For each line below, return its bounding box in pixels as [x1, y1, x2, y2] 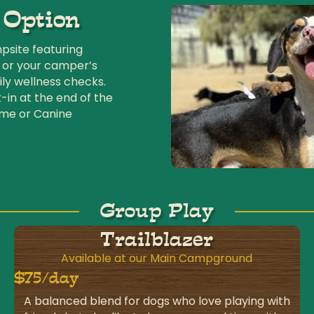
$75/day [13, 268, 79, 288]
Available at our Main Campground [61, 250, 253, 267]
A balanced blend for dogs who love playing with [23, 293, 290, 310]
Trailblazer [100, 228, 214, 252]
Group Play [100, 199, 214, 224]
